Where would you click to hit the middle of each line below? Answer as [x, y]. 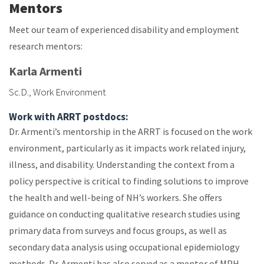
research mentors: [46, 46]
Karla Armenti [45, 71]
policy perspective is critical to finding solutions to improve [129, 181]
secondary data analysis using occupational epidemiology [124, 247]
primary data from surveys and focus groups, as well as [118, 230]
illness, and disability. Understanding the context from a [122, 164]
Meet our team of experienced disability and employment [124, 29]
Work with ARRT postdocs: [69, 116]
